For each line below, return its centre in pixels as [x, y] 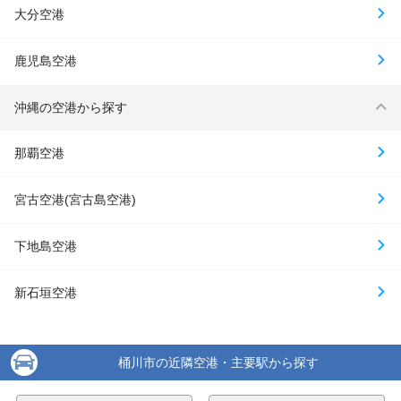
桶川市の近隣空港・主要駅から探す [218, 362]
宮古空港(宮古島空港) [75, 199]
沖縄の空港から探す [71, 107]
